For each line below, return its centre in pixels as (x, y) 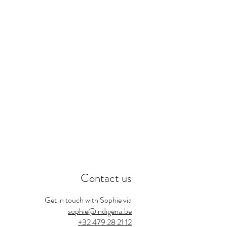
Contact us (106, 178)
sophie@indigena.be (100, 211)
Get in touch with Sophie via (88, 200)
